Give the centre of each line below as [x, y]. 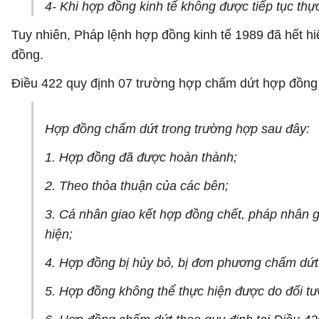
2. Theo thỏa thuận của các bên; [137, 186]
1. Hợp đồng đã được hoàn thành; [141, 157]
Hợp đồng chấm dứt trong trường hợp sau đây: [177, 129]
